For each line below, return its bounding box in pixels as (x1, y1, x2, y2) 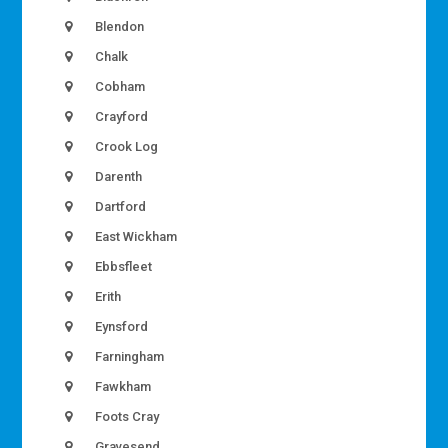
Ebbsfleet (92, 259, 153, 275)
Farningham (92, 349, 165, 365)
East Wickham (92, 229, 178, 245)
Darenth (92, 169, 143, 185)
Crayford (92, 109, 149, 125)
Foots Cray (92, 409, 160, 425)
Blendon (92, 19, 145, 35)
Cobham (92, 79, 146, 95)
